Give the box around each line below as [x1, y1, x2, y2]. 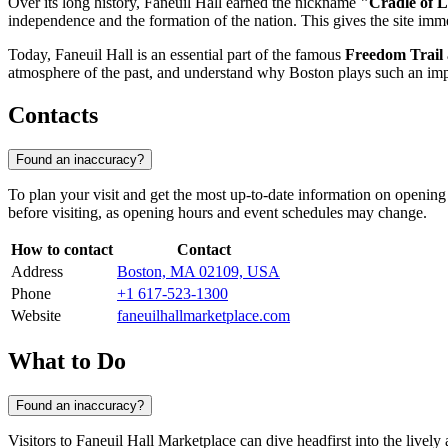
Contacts [8, 102, 98, 129]
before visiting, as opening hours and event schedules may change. [8, 204, 427, 222]
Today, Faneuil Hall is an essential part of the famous [8, 46, 345, 64]
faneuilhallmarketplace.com [117, 307, 290, 325]
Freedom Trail [345, 46, 443, 64]
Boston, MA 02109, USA [117, 263, 280, 281]
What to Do [8, 347, 126, 374]
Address [11, 263, 63, 281]
